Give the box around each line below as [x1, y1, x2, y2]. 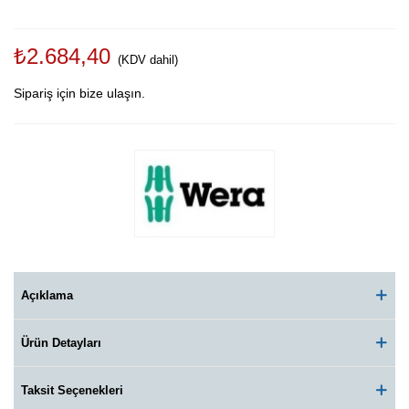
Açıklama [21, 288, 73, 302]
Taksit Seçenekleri [21, 383, 123, 397]
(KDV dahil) [118, 53, 178, 67]
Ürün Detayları [21, 335, 101, 350]
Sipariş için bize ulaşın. [14, 86, 145, 100]
